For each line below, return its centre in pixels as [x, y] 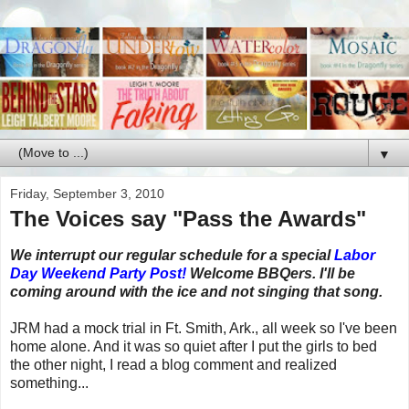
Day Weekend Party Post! [98, 273]
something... [49, 383]
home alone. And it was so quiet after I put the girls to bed [194, 346]
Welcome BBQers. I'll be [271, 273]
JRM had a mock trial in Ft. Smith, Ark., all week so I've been [204, 328]
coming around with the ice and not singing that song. [196, 291]
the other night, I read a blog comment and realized [173, 364]
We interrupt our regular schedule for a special [172, 255]
